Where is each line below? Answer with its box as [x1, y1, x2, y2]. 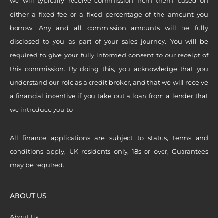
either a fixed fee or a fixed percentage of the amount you [10, 10, 208, 18]
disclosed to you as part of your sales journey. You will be [10, 37, 208, 46]
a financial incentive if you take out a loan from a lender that [10, 92, 208, 100]
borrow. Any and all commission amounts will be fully [10, 24, 208, 32]
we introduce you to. [10, 106, 74, 114]
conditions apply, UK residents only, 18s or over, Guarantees [10, 147, 208, 156]
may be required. [10, 161, 64, 169]
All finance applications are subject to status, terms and [10, 134, 208, 142]
